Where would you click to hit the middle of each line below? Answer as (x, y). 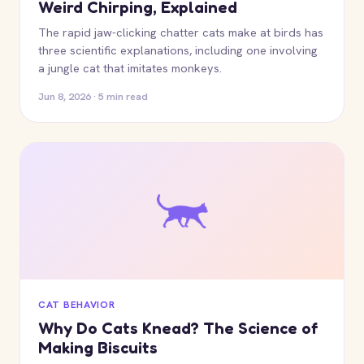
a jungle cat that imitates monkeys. (130, 68)
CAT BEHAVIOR (77, 305)
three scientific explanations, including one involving (178, 50)
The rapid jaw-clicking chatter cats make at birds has (181, 32)
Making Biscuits (98, 348)
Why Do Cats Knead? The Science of (178, 328)
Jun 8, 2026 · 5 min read (93, 96)
